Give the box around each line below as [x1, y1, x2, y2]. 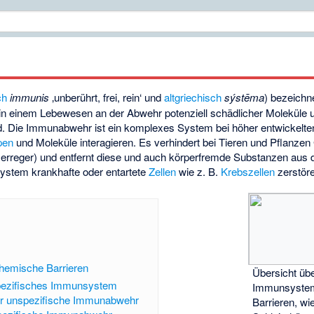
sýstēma [224, 90, 265, 105]
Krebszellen [221, 164, 275, 179]
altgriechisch [164, 90, 222, 105]
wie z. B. [176, 164, 221, 179]
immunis [10, 90, 50, 105]
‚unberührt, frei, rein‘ [52, 90, 142, 105]
